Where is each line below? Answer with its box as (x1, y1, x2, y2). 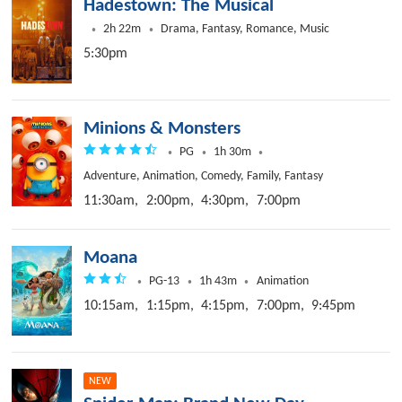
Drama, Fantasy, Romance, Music (161, 22, 329, 37)
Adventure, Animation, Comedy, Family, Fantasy (83, 170, 324, 184)
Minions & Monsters (83, 119, 241, 139)
